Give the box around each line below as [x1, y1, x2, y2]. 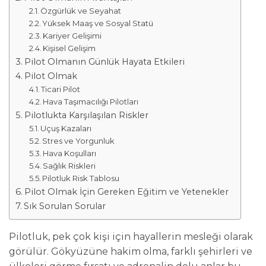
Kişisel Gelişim [43, 43, 96, 53]
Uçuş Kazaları [40, 123, 92, 133]
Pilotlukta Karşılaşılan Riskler [24, 109, 148, 121]
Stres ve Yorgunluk [42, 135, 115, 145]
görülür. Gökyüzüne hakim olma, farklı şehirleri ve [9, 245, 252, 257]
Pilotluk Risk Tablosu [42, 173, 120, 183]
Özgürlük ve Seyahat [40, 5, 122, 15]
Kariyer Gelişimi [43, 30, 102, 40]
